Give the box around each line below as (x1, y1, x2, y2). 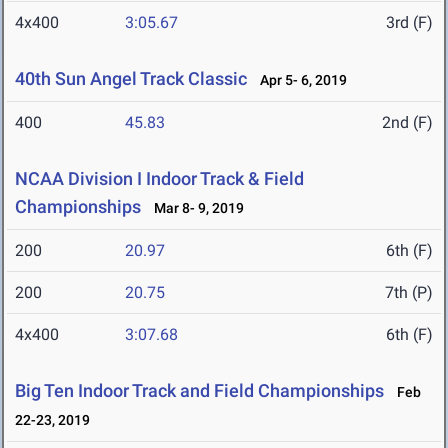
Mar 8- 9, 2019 (145, 200, 244, 217)
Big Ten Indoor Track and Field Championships (15, 380, 384, 402)
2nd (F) (382, 113, 433, 133)
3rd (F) (386, 13, 433, 33)
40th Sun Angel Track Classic (15, 68, 247, 90)
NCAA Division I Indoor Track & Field (15, 168, 304, 190)
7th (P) (385, 283, 433, 303)
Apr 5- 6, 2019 (251, 72, 347, 89)
